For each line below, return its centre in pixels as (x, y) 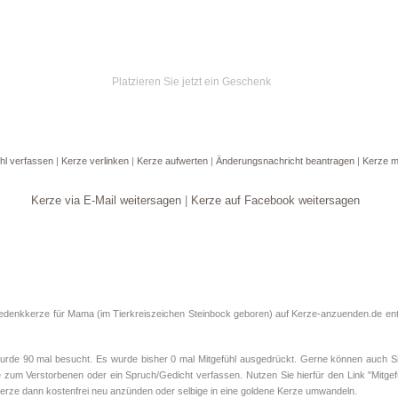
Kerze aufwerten (172, 161)
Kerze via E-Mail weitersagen (106, 200)
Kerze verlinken (95, 161)
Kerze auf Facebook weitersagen (275, 200)
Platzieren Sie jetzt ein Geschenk (191, 82)
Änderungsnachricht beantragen (285, 161)
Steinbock (209, 314)
